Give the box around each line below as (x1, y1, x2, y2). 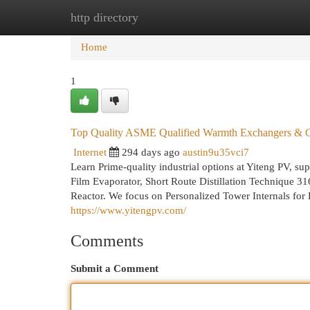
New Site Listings (138, 12, 214, 23)
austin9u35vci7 (183, 147, 249, 158)
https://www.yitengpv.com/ (71, 205, 186, 216)
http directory (71, 10, 138, 24)
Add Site (235, 12, 272, 23)
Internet (73, 147, 107, 158)
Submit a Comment (71, 263, 158, 274)
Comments (71, 232, 143, 250)
